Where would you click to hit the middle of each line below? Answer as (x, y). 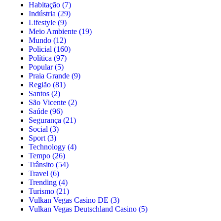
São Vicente (47, 102)
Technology (47, 147)
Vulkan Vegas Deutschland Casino (83, 209)
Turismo (41, 191)
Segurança (45, 120)
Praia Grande (49, 75)
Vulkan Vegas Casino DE (69, 200)
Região (40, 84)
